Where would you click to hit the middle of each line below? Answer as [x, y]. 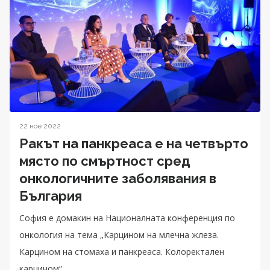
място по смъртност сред [105, 161]
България [51, 196]
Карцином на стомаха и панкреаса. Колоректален [122, 251]
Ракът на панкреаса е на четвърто [134, 143]
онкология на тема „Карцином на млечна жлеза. [119, 234]
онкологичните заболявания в [118, 178]
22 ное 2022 [40, 126]
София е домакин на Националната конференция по [127, 218]
